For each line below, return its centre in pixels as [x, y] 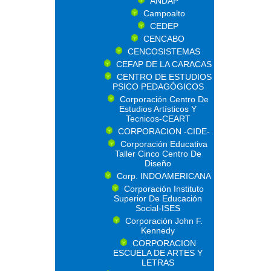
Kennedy [158, 230]
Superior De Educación [158, 198]
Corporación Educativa [164, 144]
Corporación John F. [164, 221]
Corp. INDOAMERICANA [164, 176]
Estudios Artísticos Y [158, 109]
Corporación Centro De [164, 99]
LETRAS [158, 263]
